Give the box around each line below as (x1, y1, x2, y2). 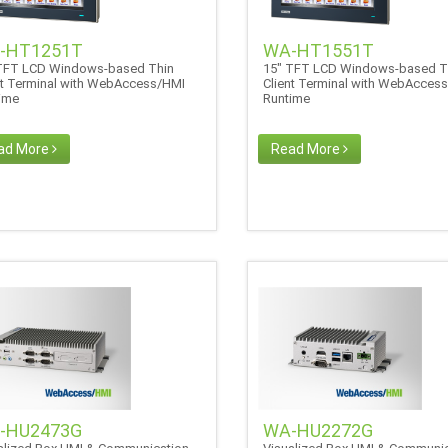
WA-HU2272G (262, 419, 373, 441)
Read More (270, 140, 343, 157)
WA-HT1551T (262, 39, 374, 61)
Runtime (262, 90, 316, 106)
